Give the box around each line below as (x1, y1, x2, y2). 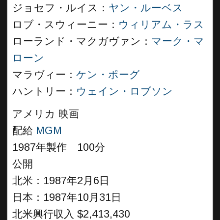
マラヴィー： (12, 69, 76, 81)
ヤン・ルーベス (109, 2, 183, 14)
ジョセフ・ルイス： (12, 2, 109, 14)
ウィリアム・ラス (118, 19, 204, 30)
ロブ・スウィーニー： (12, 19, 118, 30)
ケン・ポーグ (76, 69, 140, 81)
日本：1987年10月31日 (12, 192, 121, 203)
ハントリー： (12, 85, 76, 97)
